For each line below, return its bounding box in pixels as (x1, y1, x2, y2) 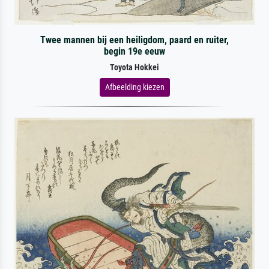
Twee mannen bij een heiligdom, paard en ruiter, (40, 34, 229, 46)
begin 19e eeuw (103, 45, 165, 57)
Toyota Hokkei (110, 62, 159, 73)
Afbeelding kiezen (104, 82, 165, 92)
